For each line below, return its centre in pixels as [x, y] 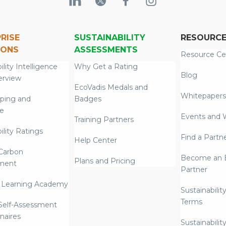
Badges [88, 99]
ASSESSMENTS [106, 50]
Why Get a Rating [106, 67]
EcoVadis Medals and [111, 88]
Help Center [95, 140]
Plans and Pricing [104, 161]
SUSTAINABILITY [109, 38]
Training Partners [104, 120]
